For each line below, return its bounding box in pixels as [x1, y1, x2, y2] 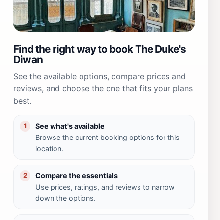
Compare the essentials [35, 171, 118, 180]
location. [35, 144, 63, 153]
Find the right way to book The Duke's [13, 42, 186, 55]
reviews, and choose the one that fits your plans [13, 83, 192, 93]
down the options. [35, 193, 96, 202]
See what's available [35, 121, 105, 130]
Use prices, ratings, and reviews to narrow [35, 182, 175, 191]
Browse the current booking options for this [35, 133, 180, 141]
